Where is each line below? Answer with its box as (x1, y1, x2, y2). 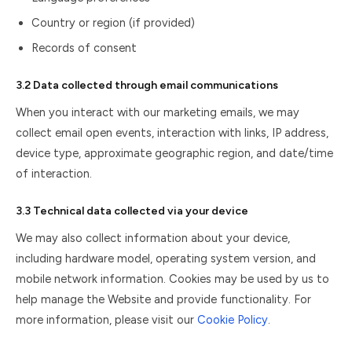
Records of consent (31, 41, 137, 55)
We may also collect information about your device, (16, 231, 290, 245)
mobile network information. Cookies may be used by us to (16, 272, 329, 286)
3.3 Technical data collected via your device (16, 204, 248, 218)
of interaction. (16, 167, 92, 181)
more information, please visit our (16, 313, 197, 327)
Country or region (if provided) (31, 16, 195, 30)
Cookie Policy (197, 313, 268, 327)
